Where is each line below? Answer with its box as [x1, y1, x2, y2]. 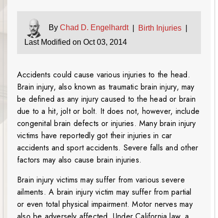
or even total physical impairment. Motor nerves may [17, 199, 193, 210]
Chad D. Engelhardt [60, 23, 128, 32]
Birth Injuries [138, 24, 182, 33]
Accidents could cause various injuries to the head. [17, 69, 190, 81]
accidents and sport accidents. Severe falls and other [17, 142, 199, 154]
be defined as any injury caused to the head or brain [17, 93, 196, 105]
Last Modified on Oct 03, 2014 [24, 38, 127, 47]
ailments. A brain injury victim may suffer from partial [17, 186, 192, 198]
